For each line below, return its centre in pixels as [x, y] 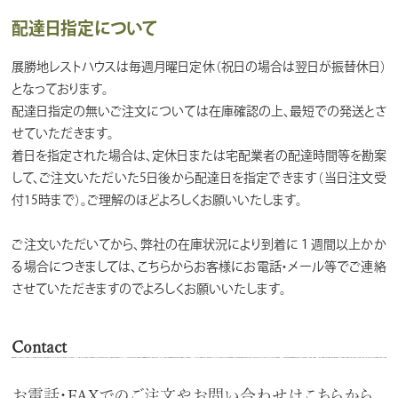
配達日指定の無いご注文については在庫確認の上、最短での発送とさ [199, 111]
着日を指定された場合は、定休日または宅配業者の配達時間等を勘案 [199, 155]
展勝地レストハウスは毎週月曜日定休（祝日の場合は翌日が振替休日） [199, 66]
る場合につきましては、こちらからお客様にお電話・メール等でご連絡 [199, 266]
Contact [40, 346]
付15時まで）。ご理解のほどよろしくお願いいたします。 [157, 199]
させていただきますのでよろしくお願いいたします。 [149, 288]
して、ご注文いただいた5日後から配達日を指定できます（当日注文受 [199, 177]
